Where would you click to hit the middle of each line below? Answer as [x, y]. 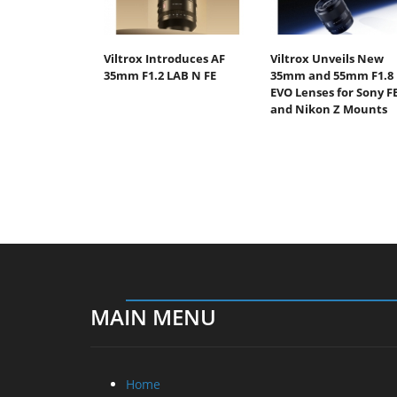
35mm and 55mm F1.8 [331, 75]
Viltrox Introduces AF [164, 58]
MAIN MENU [153, 316]
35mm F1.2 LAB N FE [160, 75]
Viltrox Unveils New [327, 58]
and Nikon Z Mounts [328, 109]
